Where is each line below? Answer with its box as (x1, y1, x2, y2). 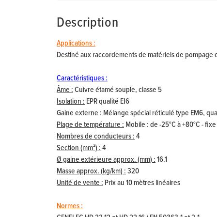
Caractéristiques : (57, 73, 108, 84)
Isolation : (57, 96, 85, 107)
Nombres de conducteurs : (57, 131, 135, 142)
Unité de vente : (57, 178, 103, 188)
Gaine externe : (57, 108, 102, 119)
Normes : (57, 201, 83, 212)
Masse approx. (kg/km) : (57, 166, 126, 177)
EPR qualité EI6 (85, 96, 129, 107)
